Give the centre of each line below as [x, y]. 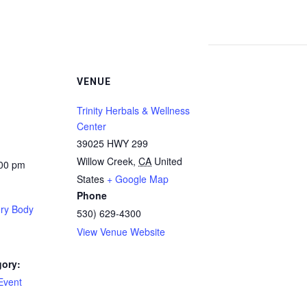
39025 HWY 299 [112, 143]
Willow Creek [105, 161]
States [90, 179]
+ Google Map [138, 179]
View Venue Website [121, 231]
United [168, 161]
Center [91, 126]
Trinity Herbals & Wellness [133, 110]
